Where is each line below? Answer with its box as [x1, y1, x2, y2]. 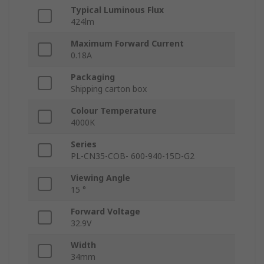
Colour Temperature [71, 105, 157, 117]
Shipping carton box [71, 83, 147, 95]
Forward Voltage [71, 206, 140, 217]
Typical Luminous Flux [71, 4, 164, 16]
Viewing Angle [71, 172, 130, 184]
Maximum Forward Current [71, 38, 184, 49]
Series [71, 138, 97, 150]
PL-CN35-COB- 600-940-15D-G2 [71, 150, 194, 162]
